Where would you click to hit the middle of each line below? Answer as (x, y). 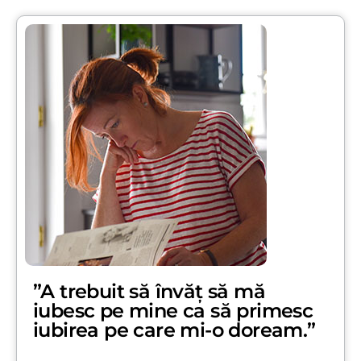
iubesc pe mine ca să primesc (173, 310)
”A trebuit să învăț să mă (149, 291)
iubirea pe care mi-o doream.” (174, 330)
